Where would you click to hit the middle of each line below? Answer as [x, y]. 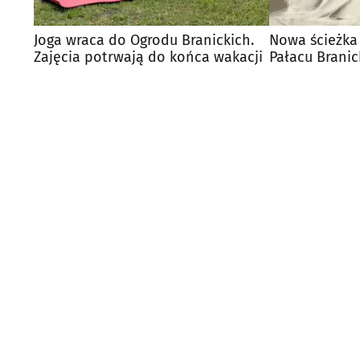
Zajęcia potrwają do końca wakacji [148, 57]
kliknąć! [294, 74]
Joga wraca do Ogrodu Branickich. [144, 40]
